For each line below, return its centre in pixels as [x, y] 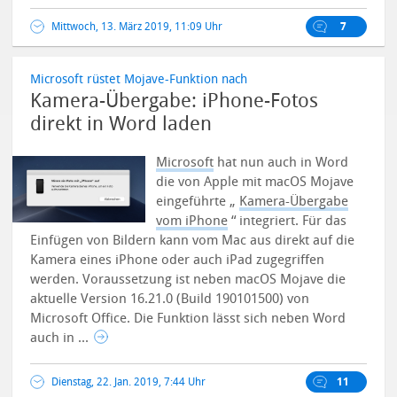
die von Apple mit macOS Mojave [255, 182]
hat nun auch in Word [281, 162]
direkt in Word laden [121, 124]
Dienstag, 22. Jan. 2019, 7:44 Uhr [129, 382]
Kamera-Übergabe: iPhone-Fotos [175, 101]
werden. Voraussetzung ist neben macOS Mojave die [188, 279]
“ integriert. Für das [288, 221]
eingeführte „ [198, 201]
